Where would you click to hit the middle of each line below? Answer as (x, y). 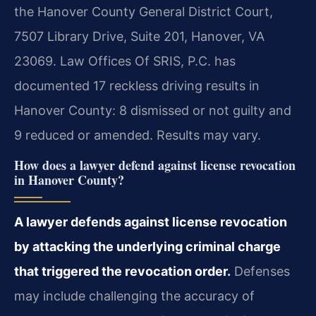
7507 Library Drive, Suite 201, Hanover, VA (139, 37)
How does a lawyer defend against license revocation (155, 165)
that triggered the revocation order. (122, 271)
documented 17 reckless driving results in (137, 86)
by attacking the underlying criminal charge (147, 246)
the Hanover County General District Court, (144, 12)
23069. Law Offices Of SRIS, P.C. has (125, 61)
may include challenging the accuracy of (134, 296)
